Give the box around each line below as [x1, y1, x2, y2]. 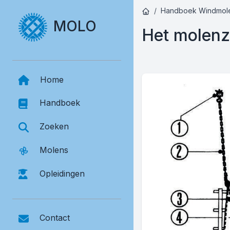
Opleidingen [40, 168, 85, 179]
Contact [40, 213, 70, 223]
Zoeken [40, 121, 69, 132]
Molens [40, 144, 68, 155]
